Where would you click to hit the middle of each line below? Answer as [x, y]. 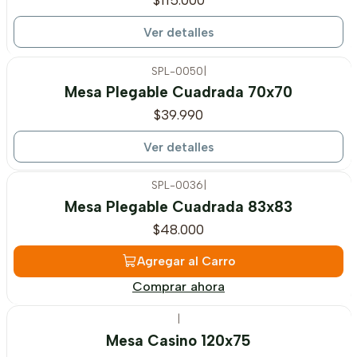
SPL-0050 [177, 71]
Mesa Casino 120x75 [178, 340]
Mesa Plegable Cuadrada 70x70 [178, 92]
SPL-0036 [177, 185]
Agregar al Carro [186, 261]
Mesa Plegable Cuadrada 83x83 [178, 207]
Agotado [54, 82]
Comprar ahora [178, 286]
